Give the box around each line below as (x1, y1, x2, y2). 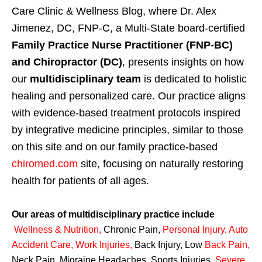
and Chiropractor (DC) (12, 56, 122, 68)
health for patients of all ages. (12, 175, 149, 187)
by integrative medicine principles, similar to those (12, 124, 243, 136)
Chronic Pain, (101, 225, 163, 235)
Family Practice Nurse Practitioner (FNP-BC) (12, 39, 233, 51)
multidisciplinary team (30, 73, 141, 85)
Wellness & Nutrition (14, 225, 99, 235)
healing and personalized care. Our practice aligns (12, 90, 246, 102)
